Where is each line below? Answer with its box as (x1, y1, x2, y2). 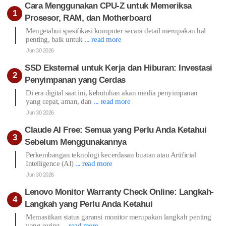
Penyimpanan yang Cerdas (25, 75, 126, 85)
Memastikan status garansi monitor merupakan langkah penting (26, 212, 211, 221)
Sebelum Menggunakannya (25, 137, 127, 147)
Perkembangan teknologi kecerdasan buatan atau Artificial (26, 150, 196, 159)
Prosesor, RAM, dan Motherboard (25, 13, 151, 23)
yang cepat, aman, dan (26, 97, 94, 105)
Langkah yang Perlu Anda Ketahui (25, 199, 153, 209)
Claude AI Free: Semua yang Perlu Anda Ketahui (25, 125, 207, 135)
